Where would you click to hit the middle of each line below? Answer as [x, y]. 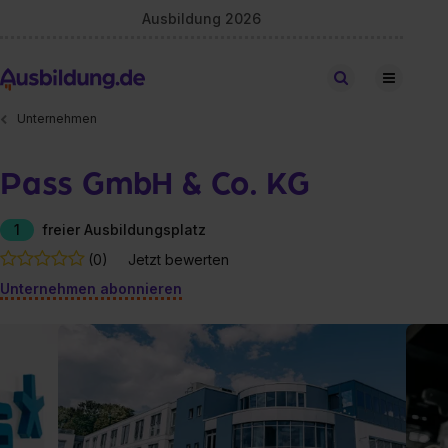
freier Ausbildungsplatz [124, 229]
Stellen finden [394, 77]
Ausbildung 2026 [202, 18]
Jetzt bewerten [178, 259]
